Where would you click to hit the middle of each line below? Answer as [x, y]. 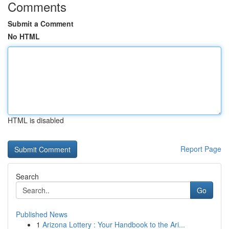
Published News [42, 214]
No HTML [24, 36]
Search [27, 176]
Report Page [201, 149]
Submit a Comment [41, 24]
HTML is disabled [36, 120]
